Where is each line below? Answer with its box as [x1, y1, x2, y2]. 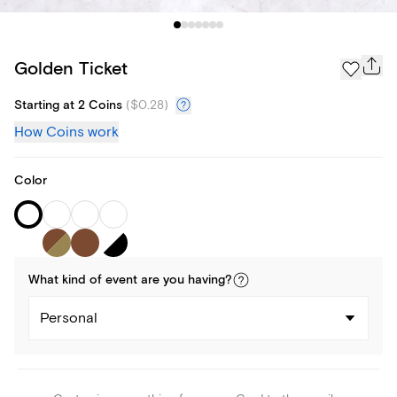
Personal [40, 309, 97, 328]
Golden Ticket [14, 57, 128, 80]
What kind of [28, 272, 105, 289]
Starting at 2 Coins [14, 97, 122, 114]
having [188, 272, 225, 289]
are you [137, 272, 188, 289]
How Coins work [14, 123, 119, 142]
